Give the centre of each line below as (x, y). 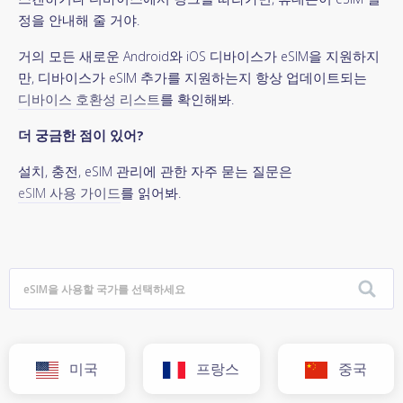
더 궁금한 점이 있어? (81, 135)
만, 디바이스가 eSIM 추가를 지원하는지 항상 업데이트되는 (193, 77)
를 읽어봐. (151, 193)
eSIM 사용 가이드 (69, 193)
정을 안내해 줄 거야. (79, 20)
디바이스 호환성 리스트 (89, 99)
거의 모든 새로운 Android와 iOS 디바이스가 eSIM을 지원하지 (199, 56)
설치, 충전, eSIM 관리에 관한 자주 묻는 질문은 (155, 171)
